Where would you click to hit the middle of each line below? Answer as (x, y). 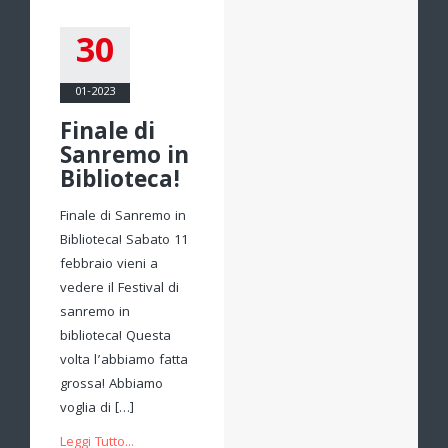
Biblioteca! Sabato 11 (124, 240)
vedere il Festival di (119, 288)
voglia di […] (97, 408)
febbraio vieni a (109, 264)
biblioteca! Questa (115, 336)
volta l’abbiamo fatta (124, 360)
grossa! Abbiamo (111, 384)
